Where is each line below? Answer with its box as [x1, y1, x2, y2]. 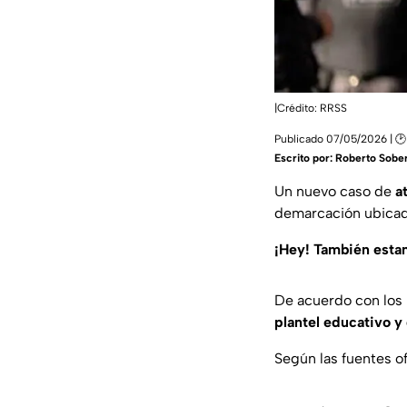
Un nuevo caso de [274, 183, 395, 201]
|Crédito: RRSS [274, 102, 347, 115]
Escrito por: [274, 152, 335, 165]
